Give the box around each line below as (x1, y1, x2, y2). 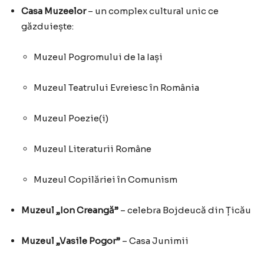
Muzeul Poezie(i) (34, 113, 108, 124)
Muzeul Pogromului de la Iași (34, 51, 163, 63)
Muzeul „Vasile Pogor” (21, 235, 120, 247)
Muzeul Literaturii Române (34, 143, 151, 155)
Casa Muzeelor (21, 5, 86, 17)
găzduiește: (21, 21, 74, 32)
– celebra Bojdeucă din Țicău (118, 204, 251, 216)
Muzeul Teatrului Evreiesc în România (34, 82, 199, 94)
